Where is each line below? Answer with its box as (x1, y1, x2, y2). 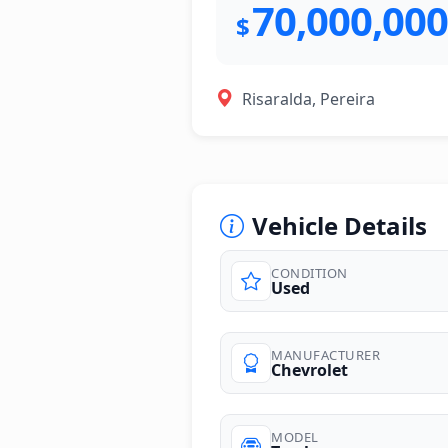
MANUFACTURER (271, 345, 380, 364)
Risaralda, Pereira (242, 87, 375, 110)
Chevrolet (271, 358, 348, 381)
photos (192, 336, 246, 358)
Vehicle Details (252, 209, 427, 242)
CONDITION (271, 263, 348, 282)
